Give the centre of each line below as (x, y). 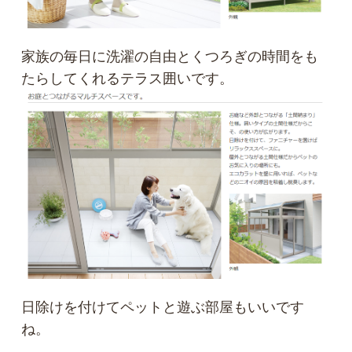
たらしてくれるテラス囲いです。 (128, 78)
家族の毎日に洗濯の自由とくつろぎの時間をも (170, 56)
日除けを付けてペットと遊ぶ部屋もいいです (163, 307)
